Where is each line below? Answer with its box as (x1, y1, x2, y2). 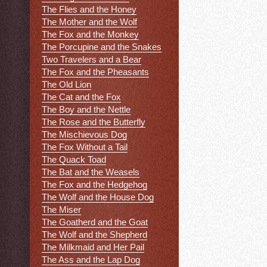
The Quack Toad (42, 154, 106, 165)
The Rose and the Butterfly (42, 117, 145, 128)
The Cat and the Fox (42, 92, 121, 103)
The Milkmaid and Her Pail (42, 242, 144, 253)
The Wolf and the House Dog (42, 192, 154, 203)
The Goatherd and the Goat (42, 217, 148, 228)
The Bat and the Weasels (42, 167, 139, 178)
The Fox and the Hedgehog (42, 179, 147, 190)
